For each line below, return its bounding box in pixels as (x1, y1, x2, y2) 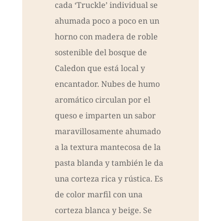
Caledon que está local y (54, 63, 145, 74)
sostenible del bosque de (54, 47, 147, 58)
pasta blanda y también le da (54, 157, 163, 169)
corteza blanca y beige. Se (54, 205, 152, 216)
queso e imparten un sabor (54, 110, 156, 121)
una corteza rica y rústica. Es (54, 173, 163, 184)
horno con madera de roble (54, 31, 158, 42)
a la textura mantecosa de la (54, 142, 161, 153)
